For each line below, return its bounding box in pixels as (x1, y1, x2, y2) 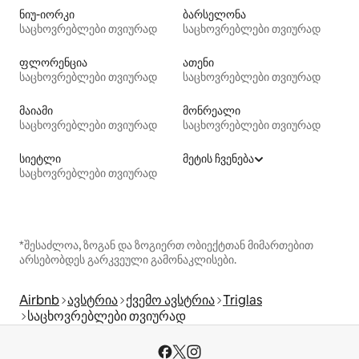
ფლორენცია (19, 55, 87, 71)
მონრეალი (183, 103, 240, 119)
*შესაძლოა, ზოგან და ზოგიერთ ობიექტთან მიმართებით (19, 238, 313, 253)
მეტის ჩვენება (183, 151, 254, 167)
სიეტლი (19, 151, 61, 167)
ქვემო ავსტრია (126, 292, 215, 309)
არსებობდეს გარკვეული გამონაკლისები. (19, 252, 236, 268)
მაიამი (19, 103, 53, 119)
